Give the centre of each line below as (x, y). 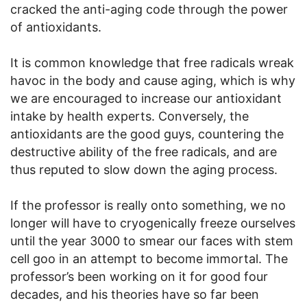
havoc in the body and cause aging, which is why (153, 81)
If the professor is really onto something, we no (148, 206)
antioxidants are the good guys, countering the (147, 134)
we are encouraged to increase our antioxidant (146, 99)
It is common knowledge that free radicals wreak (152, 63)
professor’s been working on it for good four (139, 277)
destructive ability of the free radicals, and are (144, 152)
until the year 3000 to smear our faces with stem (152, 241)
